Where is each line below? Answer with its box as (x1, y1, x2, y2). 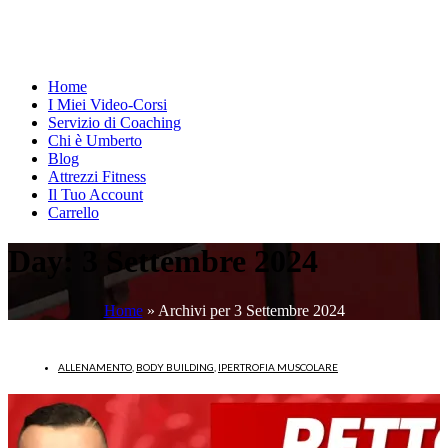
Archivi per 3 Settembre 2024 (157, 301, 345, 319)
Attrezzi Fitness (48, 168, 146, 185)
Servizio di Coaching (48, 114, 181, 131)
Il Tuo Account (48, 186, 143, 203)
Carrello (48, 204, 99, 221)
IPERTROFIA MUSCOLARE (218, 360, 338, 373)
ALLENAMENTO (58, 360, 132, 373)
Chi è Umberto (48, 132, 142, 149)
